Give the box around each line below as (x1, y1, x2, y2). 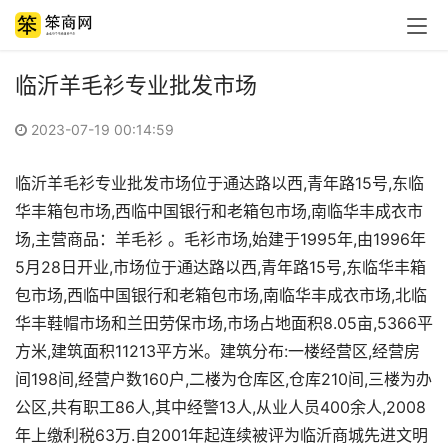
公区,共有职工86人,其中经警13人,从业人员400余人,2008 (15, 397, 426, 417)
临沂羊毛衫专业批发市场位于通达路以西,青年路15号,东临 (15, 173, 424, 193)
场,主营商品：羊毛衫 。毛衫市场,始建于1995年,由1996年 (15, 229, 426, 249)
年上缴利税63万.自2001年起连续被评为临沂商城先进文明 (15, 425, 428, 445)
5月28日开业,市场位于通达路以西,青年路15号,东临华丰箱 (15, 257, 426, 277)
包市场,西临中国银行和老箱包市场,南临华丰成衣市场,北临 (15, 285, 427, 305)
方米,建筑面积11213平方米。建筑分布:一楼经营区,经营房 (15, 341, 420, 361)
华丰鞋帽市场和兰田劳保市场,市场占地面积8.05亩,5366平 (15, 313, 433, 333)
